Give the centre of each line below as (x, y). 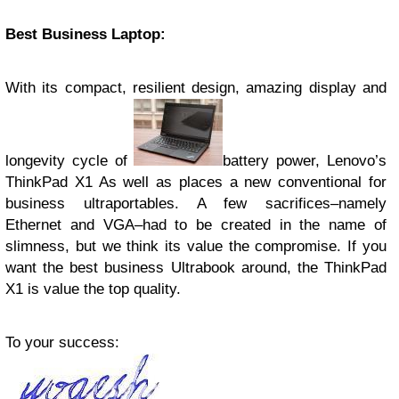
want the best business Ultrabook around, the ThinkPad (196, 268)
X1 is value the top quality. (93, 289)
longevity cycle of (70, 161)
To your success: (62, 342)
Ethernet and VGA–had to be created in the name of (196, 225)
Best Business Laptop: (88, 34)
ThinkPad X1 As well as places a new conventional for (196, 182)
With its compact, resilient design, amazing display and (196, 88)
